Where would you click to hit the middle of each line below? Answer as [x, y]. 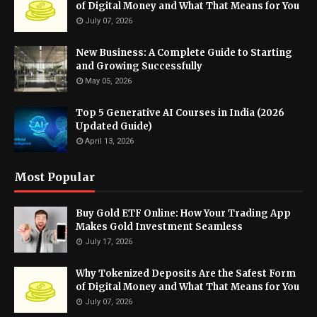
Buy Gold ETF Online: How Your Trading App [183, 214]
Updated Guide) [114, 127]
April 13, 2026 [109, 142]
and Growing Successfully [139, 67]
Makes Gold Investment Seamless [159, 227]
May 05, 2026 [108, 81]
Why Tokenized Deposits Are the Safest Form [186, 274]
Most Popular [54, 177]
